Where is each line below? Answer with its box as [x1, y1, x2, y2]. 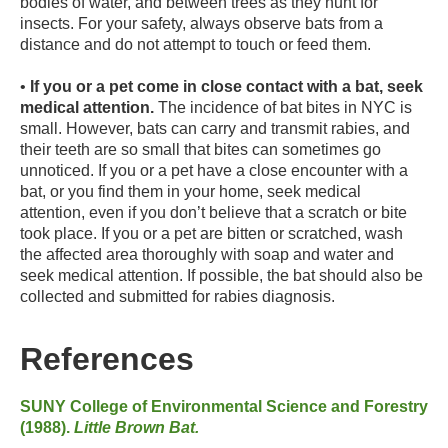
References [20, 340, 194, 377]
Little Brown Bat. [70, 418, 199, 436]
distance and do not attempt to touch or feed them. [20, 35, 375, 53]
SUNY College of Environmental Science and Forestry [20, 397, 428, 415]
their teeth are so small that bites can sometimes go [20, 140, 381, 158]
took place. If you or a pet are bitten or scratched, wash [20, 224, 403, 242]
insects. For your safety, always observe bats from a [20, 14, 383, 32]
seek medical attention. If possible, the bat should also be [20, 266, 423, 284]
